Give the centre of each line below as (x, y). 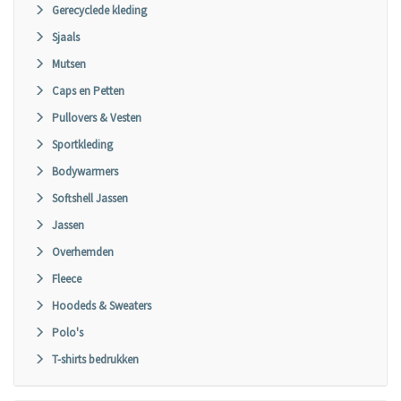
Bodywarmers (85, 171)
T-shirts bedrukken (95, 359)
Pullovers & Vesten (97, 118)
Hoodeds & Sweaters (102, 306)
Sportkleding (82, 145)
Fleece (67, 279)
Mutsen (69, 64)
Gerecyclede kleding (99, 10)
